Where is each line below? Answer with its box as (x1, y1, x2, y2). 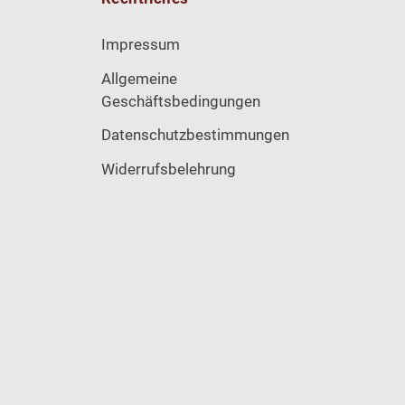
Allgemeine (101, 69, 177, 88)
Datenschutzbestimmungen (101, 126, 289, 145)
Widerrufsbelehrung (101, 160, 236, 179)
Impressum (101, 34, 180, 53)
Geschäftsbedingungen (101, 91, 260, 110)
